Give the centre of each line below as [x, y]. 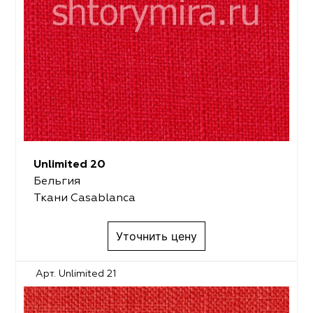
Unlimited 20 [69, 165]
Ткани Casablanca [84, 199]
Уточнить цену [156, 236]
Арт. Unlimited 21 [76, 274]
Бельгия [57, 182]
